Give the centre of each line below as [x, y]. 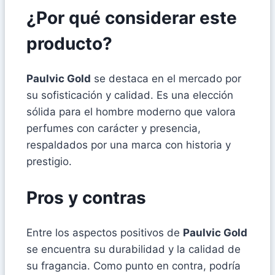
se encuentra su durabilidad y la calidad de [134, 249]
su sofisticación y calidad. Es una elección [130, 95]
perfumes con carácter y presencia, [114, 129]
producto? [69, 44]
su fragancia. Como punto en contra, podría [134, 265]
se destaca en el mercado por [166, 79]
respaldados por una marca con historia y [129, 145]
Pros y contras [86, 197]
